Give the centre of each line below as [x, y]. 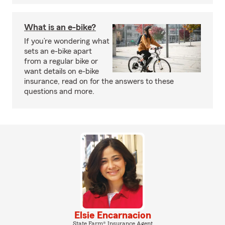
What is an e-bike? [60, 27]
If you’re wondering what [67, 41]
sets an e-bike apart [58, 51]
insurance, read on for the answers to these [99, 81]
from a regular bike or [61, 61]
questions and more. [59, 91]
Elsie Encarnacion [113, 215]
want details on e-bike [62, 71]
